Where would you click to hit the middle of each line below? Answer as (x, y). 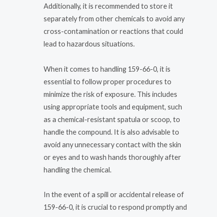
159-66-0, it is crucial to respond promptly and (115, 207)
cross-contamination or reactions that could (113, 31)
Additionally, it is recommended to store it (108, 6)
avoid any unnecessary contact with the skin (112, 144)
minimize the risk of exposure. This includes (110, 94)
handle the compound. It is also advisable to (111, 132)
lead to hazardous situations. (89, 44)
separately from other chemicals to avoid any (114, 19)
